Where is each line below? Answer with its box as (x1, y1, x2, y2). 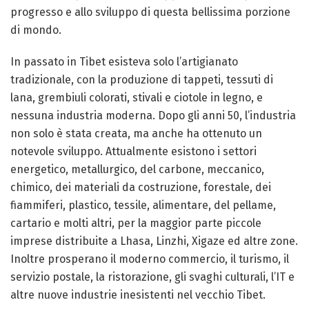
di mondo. (10, 23, 61, 37)
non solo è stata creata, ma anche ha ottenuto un (10, 127, 262, 140)
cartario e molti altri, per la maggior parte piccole (10, 217, 261, 230)
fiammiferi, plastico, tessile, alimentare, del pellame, (10, 199, 276, 212)
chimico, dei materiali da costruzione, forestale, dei (10, 181, 271, 194)
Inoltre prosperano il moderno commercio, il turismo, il (10, 252, 289, 266)
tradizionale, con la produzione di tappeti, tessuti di (10, 73, 273, 86)
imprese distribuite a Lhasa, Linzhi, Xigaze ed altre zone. (10, 235, 298, 248)
